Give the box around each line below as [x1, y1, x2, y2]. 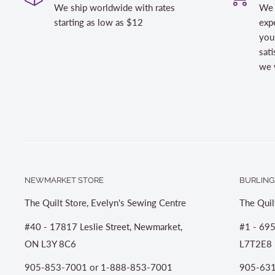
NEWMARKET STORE [25, 176, 104, 185]
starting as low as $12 [54, 17, 143, 28]
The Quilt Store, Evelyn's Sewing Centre [25, 197, 186, 209]
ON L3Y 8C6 [25, 238, 76, 249]
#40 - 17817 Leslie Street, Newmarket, [25, 220, 182, 232]
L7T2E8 [239, 238, 273, 249]
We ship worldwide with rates [54, 2, 175, 13]
